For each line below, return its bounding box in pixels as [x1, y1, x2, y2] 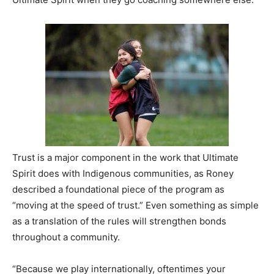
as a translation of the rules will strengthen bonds [12, 215, 226, 228]
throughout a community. [12, 231, 120, 243]
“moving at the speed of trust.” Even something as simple [12, 199, 259, 212]
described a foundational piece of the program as [12, 183, 224, 196]
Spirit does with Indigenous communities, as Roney [12, 168, 234, 180]
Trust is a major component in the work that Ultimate [12, 152, 239, 164]
